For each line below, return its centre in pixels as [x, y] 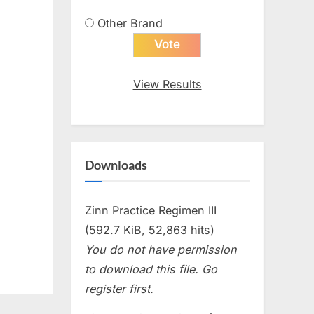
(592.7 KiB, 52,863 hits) [150, 230]
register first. [119, 288]
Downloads [116, 165]
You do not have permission [161, 249]
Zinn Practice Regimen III [151, 210]
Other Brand [130, 23]
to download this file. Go [151, 269]
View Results [167, 84]
